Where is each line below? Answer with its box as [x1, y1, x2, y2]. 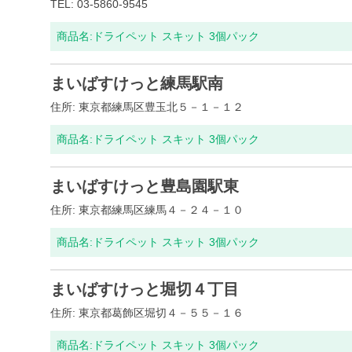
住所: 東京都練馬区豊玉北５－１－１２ [50, 101, 244, 113]
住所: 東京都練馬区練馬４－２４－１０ [50, 203, 244, 216]
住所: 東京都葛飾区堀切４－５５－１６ [50, 306, 244, 319]
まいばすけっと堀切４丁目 [50, 280, 239, 298]
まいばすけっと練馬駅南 [50, 75, 223, 92]
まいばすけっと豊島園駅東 [50, 178, 239, 195]
